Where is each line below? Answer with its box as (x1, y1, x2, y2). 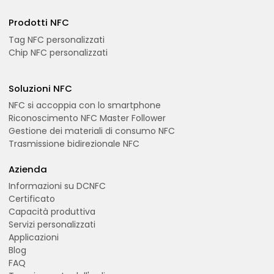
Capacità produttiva (9, 206, 96, 218)
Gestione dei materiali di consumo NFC (9, 124, 176, 137)
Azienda (9, 162, 48, 176)
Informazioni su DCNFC (9, 180, 106, 193)
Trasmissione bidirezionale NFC (9, 137, 140, 150)
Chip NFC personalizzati (9, 46, 108, 59)
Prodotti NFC (9, 16, 70, 29)
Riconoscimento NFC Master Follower (9, 111, 166, 124)
